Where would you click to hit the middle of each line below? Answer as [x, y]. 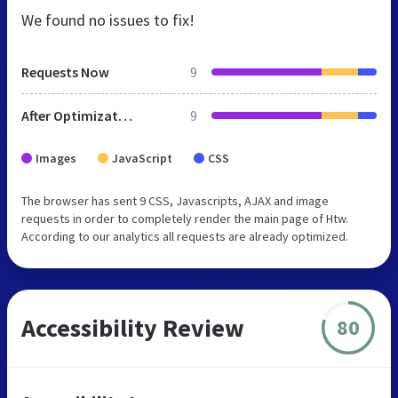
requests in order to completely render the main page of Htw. [185, 218]
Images [56, 158]
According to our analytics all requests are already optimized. [185, 236]
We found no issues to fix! [108, 20]
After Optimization [125, 115]
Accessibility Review [133, 327]
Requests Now [65, 72]
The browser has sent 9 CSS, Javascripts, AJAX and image [175, 200]
